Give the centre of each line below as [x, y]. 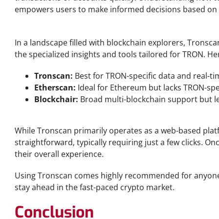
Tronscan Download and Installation [79, 119]
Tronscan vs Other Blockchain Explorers [86, 31]
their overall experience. [59, 154]
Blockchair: [56, 99]
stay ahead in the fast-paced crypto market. [95, 187]
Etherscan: [55, 88]
